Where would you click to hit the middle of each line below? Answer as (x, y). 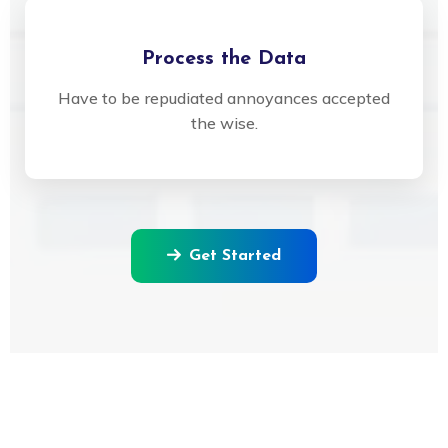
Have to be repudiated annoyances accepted (224, 97)
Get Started (235, 255)
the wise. (224, 122)
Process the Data (224, 58)
